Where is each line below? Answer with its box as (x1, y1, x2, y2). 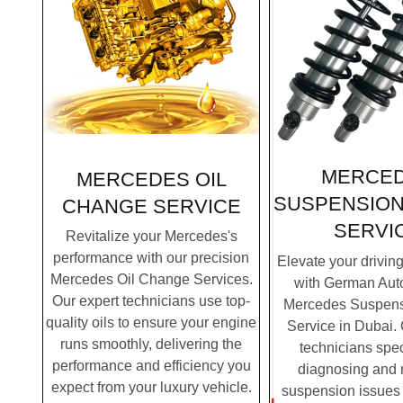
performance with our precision (53, 250, 249, 266)
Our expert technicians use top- (52, 293, 250, 309)
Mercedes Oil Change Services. (49, 272, 253, 288)
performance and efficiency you (51, 358, 251, 374)
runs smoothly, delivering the (60, 336, 242, 353)
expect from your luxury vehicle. (50, 380, 252, 396)
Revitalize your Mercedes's (65, 228, 237, 245)
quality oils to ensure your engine (46, 315, 256, 331)
